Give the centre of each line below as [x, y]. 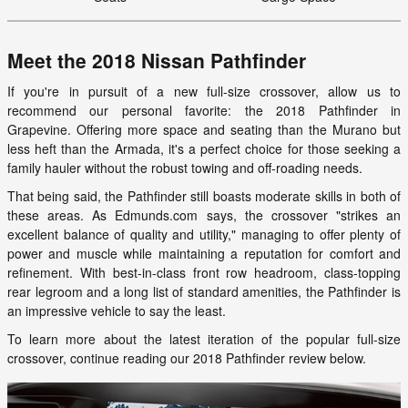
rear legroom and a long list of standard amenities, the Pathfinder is [204, 291]
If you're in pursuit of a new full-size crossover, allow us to [204, 91]
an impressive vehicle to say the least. [117, 310]
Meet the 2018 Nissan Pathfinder [157, 60]
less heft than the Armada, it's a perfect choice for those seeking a [204, 148]
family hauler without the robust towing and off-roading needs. [185, 167]
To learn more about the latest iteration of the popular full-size [204, 338]
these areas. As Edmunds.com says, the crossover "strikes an [204, 214]
